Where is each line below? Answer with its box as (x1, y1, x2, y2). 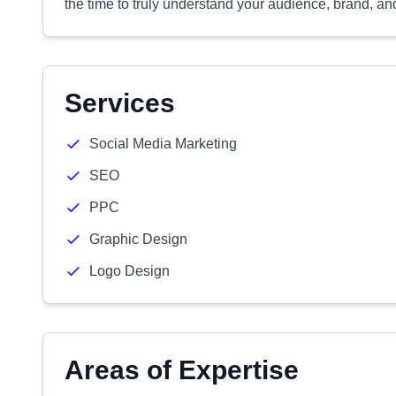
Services (65, 88, 175, 118)
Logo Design (89, 263, 170, 278)
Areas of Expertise (65, 355, 299, 385)
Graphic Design (89, 232, 187, 247)
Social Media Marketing (89, 136, 237, 151)
